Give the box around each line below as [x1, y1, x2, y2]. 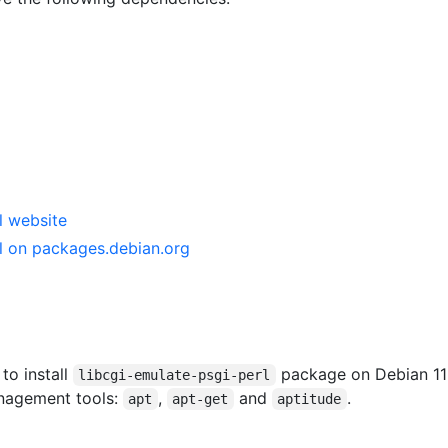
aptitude [277, 391, 342, 407]
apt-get [172, 391, 229, 407]
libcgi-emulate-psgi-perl [78, 367, 271, 383]
